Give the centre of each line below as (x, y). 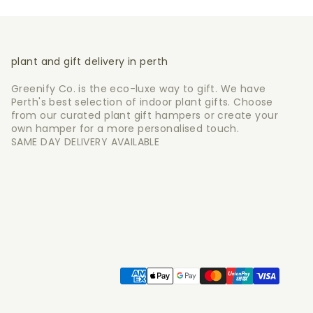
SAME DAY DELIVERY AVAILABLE (86, 141)
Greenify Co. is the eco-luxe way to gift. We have (139, 88)
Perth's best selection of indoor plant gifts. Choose (142, 102)
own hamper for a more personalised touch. (125, 128)
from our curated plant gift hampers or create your (145, 115)
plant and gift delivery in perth (90, 61)
